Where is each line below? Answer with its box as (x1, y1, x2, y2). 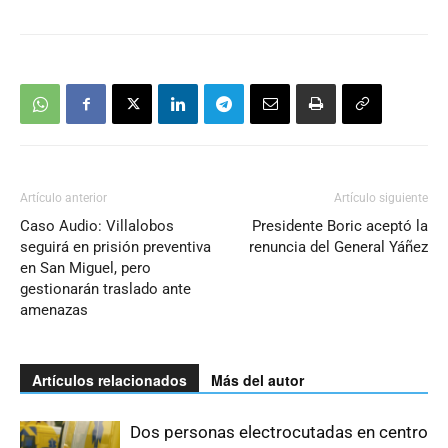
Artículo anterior (20, 191, 107, 206)
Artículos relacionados (32, 370, 187, 391)
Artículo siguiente (334, 191, 428, 206)
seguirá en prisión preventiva (20, 238, 211, 257)
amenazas (20, 301, 88, 320)
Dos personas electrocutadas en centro (130, 422, 428, 443)
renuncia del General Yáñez (249, 238, 428, 257)
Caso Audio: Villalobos (20, 217, 174, 236)
